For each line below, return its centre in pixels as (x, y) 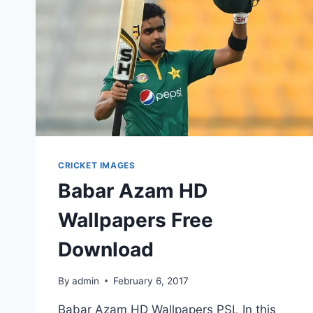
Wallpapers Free (136, 220)
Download (106, 249)
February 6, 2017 (151, 281)
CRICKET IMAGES (97, 165)
